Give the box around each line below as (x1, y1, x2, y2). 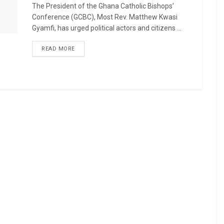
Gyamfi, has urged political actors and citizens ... (32, 24, 181, 32)
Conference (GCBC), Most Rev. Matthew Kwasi (32, 13, 177, 21)
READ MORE (41, 45, 75, 52)
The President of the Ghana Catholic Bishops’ (32, 2, 174, 10)
